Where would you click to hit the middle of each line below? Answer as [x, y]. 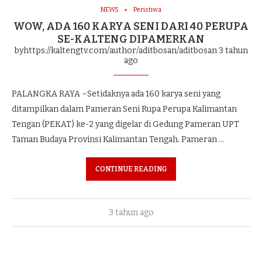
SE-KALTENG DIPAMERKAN [131, 39]
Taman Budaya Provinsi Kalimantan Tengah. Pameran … [118, 139]
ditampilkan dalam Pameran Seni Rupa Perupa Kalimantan [124, 109]
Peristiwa [147, 10]
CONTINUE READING [131, 169]
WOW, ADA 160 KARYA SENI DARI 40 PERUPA [131, 26]
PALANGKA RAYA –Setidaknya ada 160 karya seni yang [116, 94]
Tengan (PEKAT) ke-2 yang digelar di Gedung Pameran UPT [125, 124]
